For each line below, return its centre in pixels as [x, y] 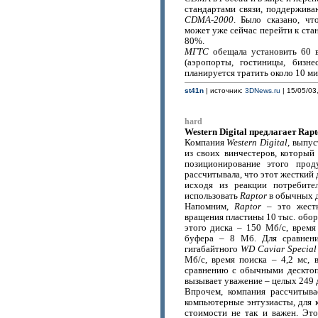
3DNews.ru [262, 91]
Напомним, [209, 207]
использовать [212, 196]
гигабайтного [212, 249]
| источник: [224, 91]
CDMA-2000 [209, 20]
